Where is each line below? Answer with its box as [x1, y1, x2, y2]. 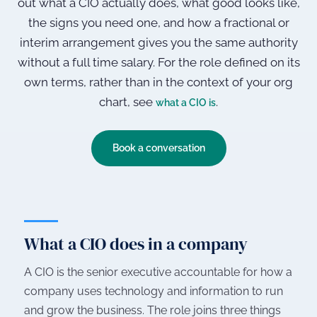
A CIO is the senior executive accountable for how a [24, 265, 292, 279]
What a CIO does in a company [24, 232, 248, 256]
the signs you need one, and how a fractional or [28, 16, 289, 30]
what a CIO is [156, 97, 216, 109]
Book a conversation [112, 142, 205, 154]
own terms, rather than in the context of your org [24, 75, 293, 90]
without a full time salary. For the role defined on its [17, 55, 300, 70]
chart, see [99, 95, 156, 110]
